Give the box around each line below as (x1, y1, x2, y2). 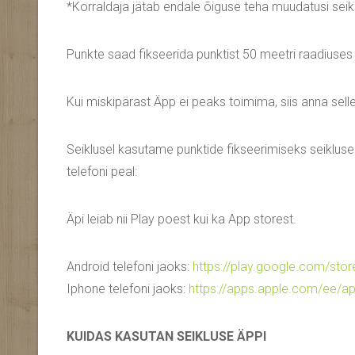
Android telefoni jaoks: (67, 259, 193, 275)
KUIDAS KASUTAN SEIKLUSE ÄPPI (67, 329, 266, 345)
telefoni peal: (67, 164, 137, 180)
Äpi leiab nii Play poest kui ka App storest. (67, 212, 296, 227)
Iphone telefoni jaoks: (67, 281, 189, 297)
